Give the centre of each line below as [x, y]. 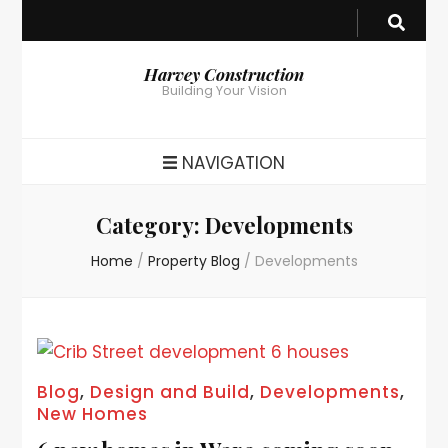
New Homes [93, 414]
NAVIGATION [234, 163]
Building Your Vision [224, 90]
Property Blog [195, 261]
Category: [150, 225]
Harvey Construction [224, 74]
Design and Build [170, 392]
